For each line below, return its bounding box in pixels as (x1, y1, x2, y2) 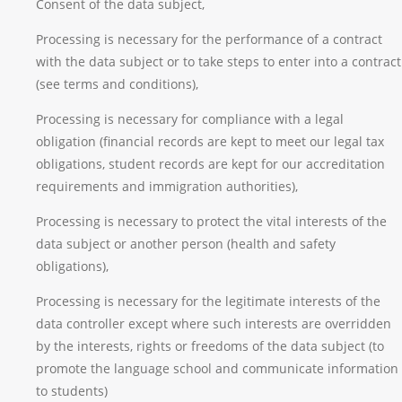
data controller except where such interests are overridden (36, 315, 391, 332)
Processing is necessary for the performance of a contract (36, 31, 382, 48)
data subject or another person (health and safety (36, 235, 336, 252)
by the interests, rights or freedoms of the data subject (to (36, 337, 384, 354)
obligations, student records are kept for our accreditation (36, 155, 385, 172)
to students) (36, 382, 108, 399)
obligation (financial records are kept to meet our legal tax (36, 133, 384, 150)
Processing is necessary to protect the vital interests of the (36, 213, 387, 230)
